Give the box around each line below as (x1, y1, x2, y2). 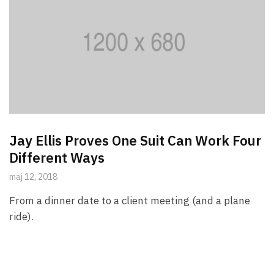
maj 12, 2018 (9, 171, 57, 182)
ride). (9, 209, 34, 223)
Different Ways (9, 148, 105, 166)
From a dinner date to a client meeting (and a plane (9, 193, 250, 207)
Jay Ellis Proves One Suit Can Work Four (9, 131, 261, 149)
